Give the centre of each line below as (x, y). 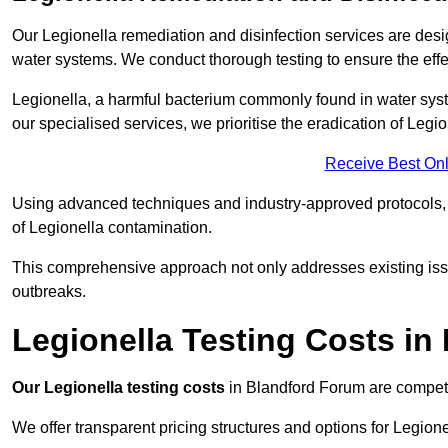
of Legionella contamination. (112, 228)
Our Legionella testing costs (118, 388)
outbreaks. (49, 292)
